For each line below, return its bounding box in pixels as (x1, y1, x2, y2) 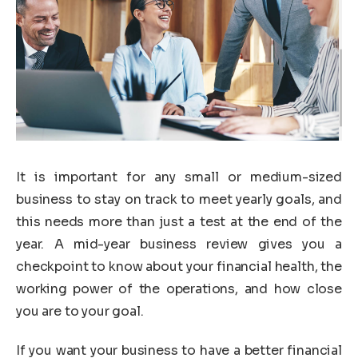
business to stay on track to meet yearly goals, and (16, 190, 342, 208)
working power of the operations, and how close (16, 280, 342, 297)
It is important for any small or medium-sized (16, 168, 342, 185)
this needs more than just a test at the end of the (16, 213, 342, 230)
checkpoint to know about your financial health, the (16, 257, 342, 275)
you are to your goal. (16, 302, 144, 320)
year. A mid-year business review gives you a (16, 235, 342, 253)
